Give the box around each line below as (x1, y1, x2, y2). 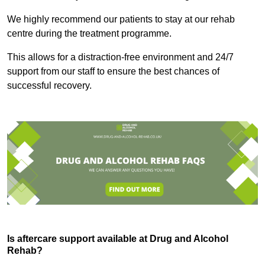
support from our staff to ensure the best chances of (7, 66, 219, 77)
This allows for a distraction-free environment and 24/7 (7, 52, 234, 63)
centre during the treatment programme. (7, 28, 174, 39)
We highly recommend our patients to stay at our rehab (7, 14, 235, 25)
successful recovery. (7, 80, 92, 91)
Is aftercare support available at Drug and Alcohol (7, 234, 228, 244)
